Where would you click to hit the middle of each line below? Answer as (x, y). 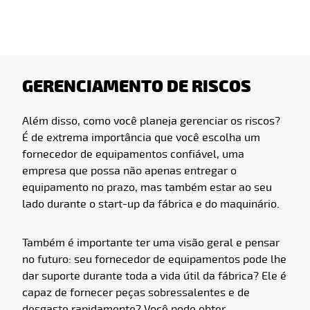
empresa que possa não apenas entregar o (129, 171)
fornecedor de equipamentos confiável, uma (133, 154)
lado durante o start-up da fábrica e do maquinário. (151, 204)
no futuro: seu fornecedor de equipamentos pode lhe (154, 259)
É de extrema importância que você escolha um (141, 137)
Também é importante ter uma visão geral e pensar (151, 243)
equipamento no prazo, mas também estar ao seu (147, 187)
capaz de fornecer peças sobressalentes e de (136, 292)
